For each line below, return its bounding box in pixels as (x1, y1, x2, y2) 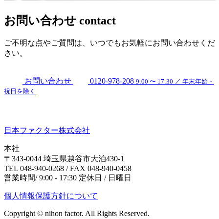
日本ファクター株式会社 (4, 126, 90, 135)
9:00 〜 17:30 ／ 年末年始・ (136, 78, 214, 86)
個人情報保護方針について (4, 192, 98, 200)
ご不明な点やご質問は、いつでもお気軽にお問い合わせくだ (4, 39, 215, 47)
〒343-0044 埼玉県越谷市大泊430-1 (4, 154, 124, 163)
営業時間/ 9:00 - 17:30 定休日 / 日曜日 (4, 174, 131, 182)
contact (79, 14, 116, 27)
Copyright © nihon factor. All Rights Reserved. (4, 209, 150, 218)
